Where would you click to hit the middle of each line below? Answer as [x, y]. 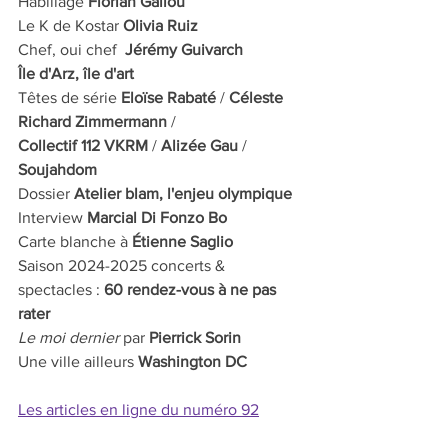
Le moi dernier [68, 338]
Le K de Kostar [70, 26]
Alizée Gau [199, 146]
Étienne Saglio [182, 242]
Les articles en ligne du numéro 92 [138, 410]
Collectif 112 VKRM [83, 146]
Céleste [258, 98]
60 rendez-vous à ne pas [192, 290]
